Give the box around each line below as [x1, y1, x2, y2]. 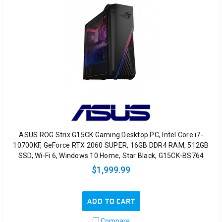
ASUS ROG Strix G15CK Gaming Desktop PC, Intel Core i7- [19, 131, 203, 139]
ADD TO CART [87, 197, 135, 206]
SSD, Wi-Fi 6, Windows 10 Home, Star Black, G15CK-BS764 [18, 152, 204, 160]
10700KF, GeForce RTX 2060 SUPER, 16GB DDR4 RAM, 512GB [13, 141, 209, 150]
